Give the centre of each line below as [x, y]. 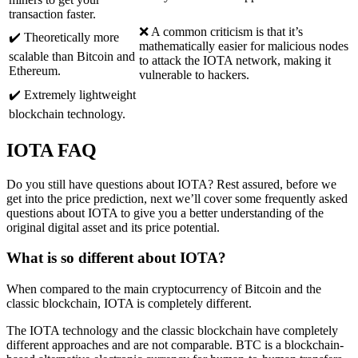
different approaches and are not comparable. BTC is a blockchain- [175, 345]
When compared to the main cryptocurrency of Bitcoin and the [164, 289]
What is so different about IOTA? [116, 258]
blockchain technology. [67, 113]
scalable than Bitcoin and [72, 56]
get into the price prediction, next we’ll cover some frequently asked [177, 198]
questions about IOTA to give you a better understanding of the [165, 213]
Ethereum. [35, 70]
